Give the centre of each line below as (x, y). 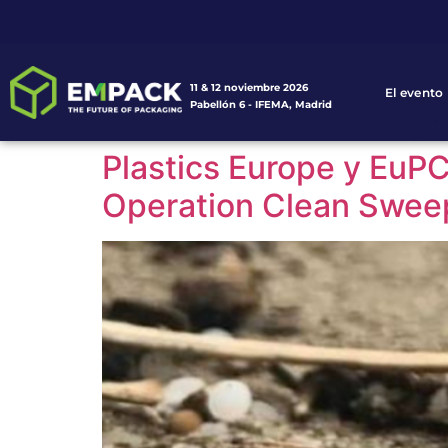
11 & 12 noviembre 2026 (249, 88)
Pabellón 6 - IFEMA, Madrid (261, 105)
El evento (414, 92)
